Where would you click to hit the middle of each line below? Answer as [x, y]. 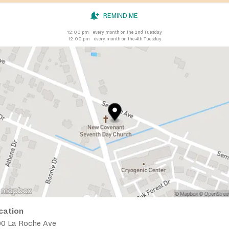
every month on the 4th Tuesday [128, 39]
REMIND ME [121, 16]
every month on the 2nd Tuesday [128, 32]
